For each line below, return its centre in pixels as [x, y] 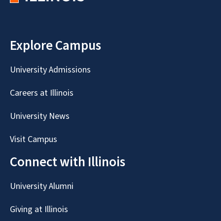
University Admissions [50, 70]
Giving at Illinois [39, 209]
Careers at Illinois [42, 93]
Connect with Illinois [68, 162]
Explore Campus [55, 45]
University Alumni [42, 186]
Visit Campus [34, 139]
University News [40, 116]
